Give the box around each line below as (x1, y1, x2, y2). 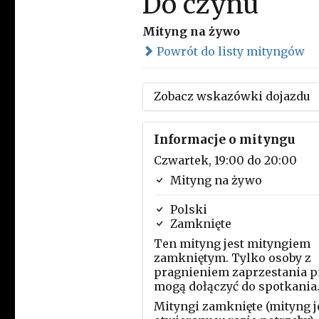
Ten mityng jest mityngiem (153, 236, 310, 251)
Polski (167, 202, 207, 216)
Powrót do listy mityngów (153, 44, 305, 58)
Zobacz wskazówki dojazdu (153, 89, 310, 103)
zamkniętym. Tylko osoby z (153, 251, 311, 265)
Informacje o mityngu (153, 132, 296, 147)
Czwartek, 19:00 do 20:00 (153, 153, 297, 167)
